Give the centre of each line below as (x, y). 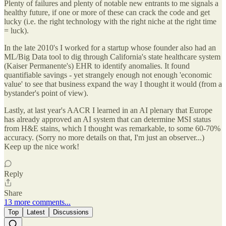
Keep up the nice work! (42, 146)
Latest (36, 212)
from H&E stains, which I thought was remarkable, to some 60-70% (112, 128)
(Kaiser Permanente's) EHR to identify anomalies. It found (97, 66)
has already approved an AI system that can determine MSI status (107, 119)
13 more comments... (37, 202)
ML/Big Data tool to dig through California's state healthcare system (112, 56)
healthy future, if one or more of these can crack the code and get (107, 12)
